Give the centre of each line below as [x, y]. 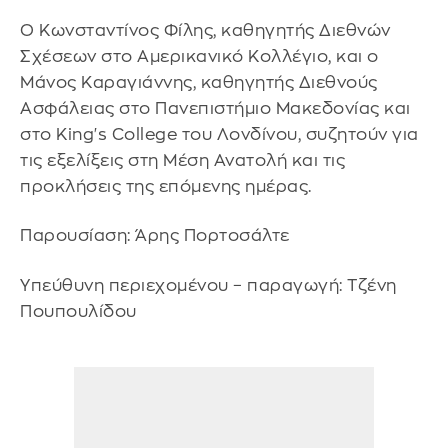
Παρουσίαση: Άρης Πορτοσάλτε [155, 236]
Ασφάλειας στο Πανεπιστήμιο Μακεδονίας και [215, 108]
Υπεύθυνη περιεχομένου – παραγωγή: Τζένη [208, 285]
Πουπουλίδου [78, 311]
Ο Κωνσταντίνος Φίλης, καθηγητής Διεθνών [205, 30]
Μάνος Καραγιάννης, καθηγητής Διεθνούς [199, 82]
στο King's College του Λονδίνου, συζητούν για [219, 134]
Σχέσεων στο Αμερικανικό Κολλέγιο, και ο [199, 56]
